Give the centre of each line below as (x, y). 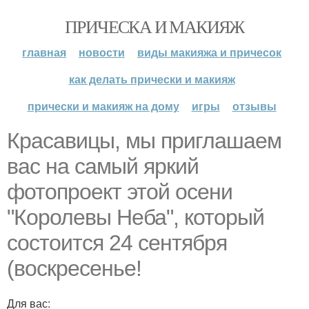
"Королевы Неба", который (136, 217)
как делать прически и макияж (152, 79)
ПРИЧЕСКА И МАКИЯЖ (154, 26)
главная (44, 52)
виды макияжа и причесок (209, 52)
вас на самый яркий (103, 166)
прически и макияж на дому (103, 106)
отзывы (254, 106)
